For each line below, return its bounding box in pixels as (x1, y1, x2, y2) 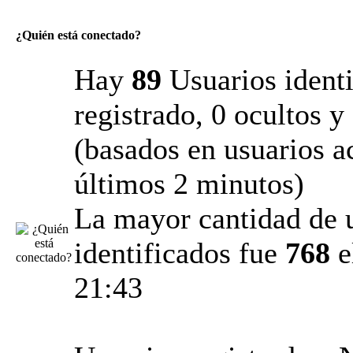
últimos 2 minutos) (74, 167, 304, 200)
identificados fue (74, 236, 285, 269)
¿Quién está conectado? (16, 28, 141, 43)
